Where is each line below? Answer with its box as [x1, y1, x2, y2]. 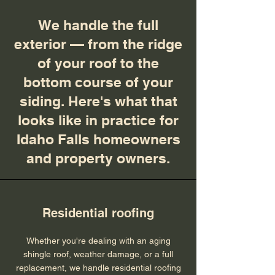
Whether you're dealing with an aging [26, 236, 171, 246]
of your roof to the [37, 55, 159, 71]
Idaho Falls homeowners [16, 131, 180, 147]
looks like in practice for [18, 112, 179, 128]
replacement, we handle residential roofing [15, 263, 181, 273]
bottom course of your [23, 74, 173, 90]
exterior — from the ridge [14, 36, 182, 52]
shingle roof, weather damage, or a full [23, 249, 173, 259]
